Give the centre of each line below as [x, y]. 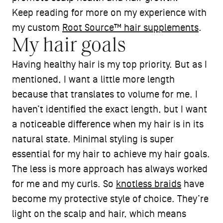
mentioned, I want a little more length [93, 79]
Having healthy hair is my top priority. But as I [110, 64]
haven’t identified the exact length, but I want [110, 109]
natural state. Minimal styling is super [93, 139]
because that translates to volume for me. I [105, 94]
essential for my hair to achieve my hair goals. [111, 154]
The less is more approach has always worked [110, 169]
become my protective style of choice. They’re [110, 199]
